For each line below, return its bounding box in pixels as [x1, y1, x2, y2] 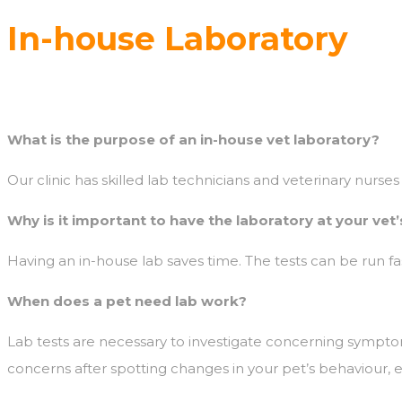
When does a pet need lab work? [7, 292, 247, 310]
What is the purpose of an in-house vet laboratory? [7, 130, 380, 148]
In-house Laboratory [7, 18, 348, 58]
